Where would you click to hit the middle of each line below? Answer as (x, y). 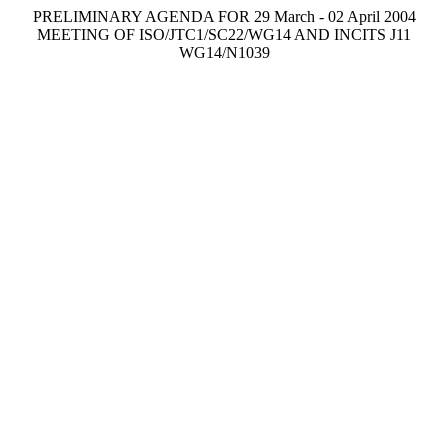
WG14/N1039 (224, 52)
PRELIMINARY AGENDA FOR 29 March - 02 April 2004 (224, 16)
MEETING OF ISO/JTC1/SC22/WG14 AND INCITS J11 (224, 34)
